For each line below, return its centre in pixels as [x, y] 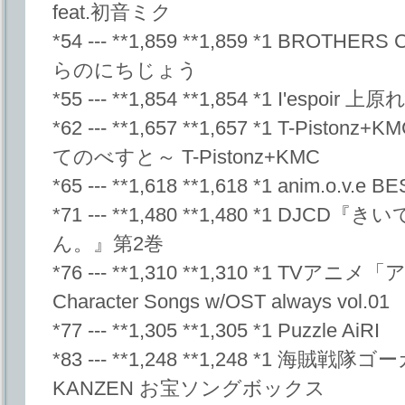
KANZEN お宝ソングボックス [189, 389]
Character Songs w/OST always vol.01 [221, 302]
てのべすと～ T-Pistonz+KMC [186, 157]
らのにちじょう [125, 71]
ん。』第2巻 [108, 244]
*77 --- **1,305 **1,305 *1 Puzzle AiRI [216, 331]
